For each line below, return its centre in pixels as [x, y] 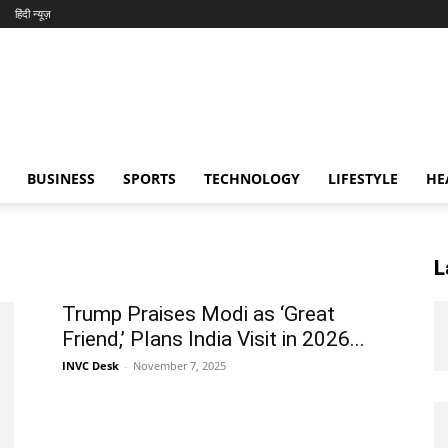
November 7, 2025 [179, 365]
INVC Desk [90, 365]
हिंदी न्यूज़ [33, 13]
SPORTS [149, 178]
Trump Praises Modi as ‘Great [198, 314]
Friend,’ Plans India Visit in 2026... [213, 339]
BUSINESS [61, 178]
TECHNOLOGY [252, 178]
